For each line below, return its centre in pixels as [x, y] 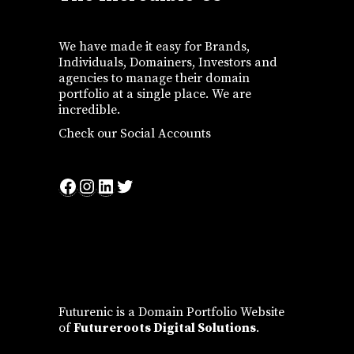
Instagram [121, 185]
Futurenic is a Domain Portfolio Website [171, 312]
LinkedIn [136, 185]
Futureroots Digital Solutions [165, 328]
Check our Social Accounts [135, 133]
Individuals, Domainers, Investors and [168, 62]
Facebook [98, 185]
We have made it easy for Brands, [154, 46]
